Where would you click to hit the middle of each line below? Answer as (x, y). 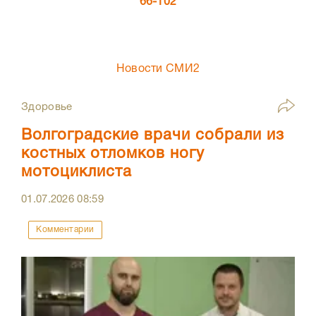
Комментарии (65, 230)
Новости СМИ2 (158, 69)
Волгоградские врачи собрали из (153, 136)
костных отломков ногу (113, 154)
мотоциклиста (77, 172)
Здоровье (47, 108)
